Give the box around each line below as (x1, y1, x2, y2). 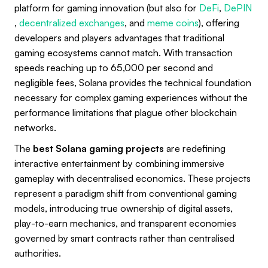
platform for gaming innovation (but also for (14, 1, 199, 14)
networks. (14, 121, 56, 133)
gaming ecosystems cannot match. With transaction (14, 46, 233, 59)
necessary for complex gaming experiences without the (14, 91, 248, 103)
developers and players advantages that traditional (14, 31, 224, 44)
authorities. (14, 246, 61, 259)
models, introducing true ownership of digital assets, (14, 202, 233, 214)
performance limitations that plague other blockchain (14, 106, 237, 118)
